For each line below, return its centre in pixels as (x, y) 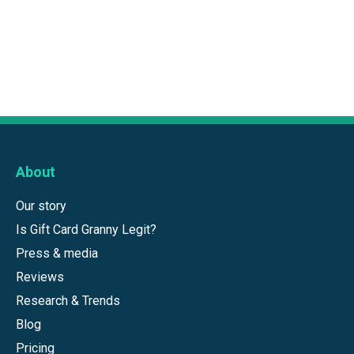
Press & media (57, 253)
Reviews (40, 277)
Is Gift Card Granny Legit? (86, 229)
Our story (41, 205)
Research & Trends (68, 300)
